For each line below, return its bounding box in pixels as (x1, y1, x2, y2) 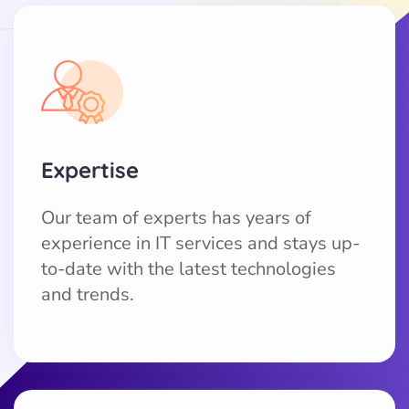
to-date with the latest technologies (41, 256, 336, 281)
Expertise (41, 155, 139, 184)
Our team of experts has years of (41, 204, 311, 230)
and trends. (41, 281, 134, 307)
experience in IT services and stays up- (41, 230, 360, 256)
